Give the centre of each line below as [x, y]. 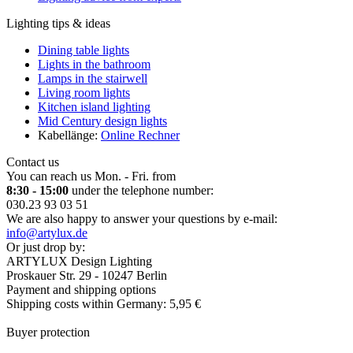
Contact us [33, 162]
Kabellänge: [69, 135]
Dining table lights [84, 50]
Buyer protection [48, 332]
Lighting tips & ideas [58, 23]
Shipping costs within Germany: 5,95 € [104, 303]
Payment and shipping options [81, 289]
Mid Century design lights [102, 121]
